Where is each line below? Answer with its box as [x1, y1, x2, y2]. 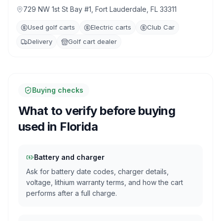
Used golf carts [28, 23, 75, 31]
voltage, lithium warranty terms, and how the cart [26, 178, 183, 186]
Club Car [147, 23, 175, 31]
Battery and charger [34, 153, 105, 161]
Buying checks [32, 86, 83, 94]
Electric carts [91, 23, 131, 31]
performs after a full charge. [26, 189, 117, 197]
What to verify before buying [18, 104, 176, 118]
